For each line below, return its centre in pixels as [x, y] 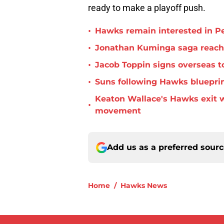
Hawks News [144, 186]
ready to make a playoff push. [147, 8]
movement [118, 111]
